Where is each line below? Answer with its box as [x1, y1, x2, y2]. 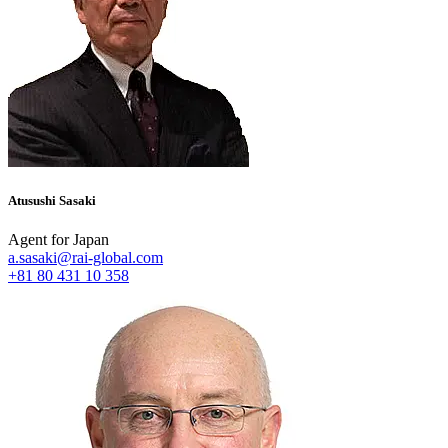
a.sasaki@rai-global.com [8, 249, 163, 267]
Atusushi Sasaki [8, 193, 96, 208]
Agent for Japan [8, 231, 109, 249]
